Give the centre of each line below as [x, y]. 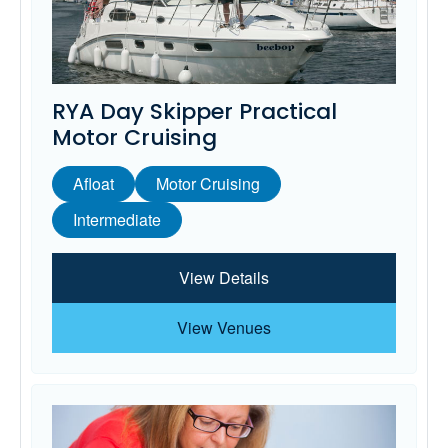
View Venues [224, 327]
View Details [224, 277]
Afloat [93, 183]
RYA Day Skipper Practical [194, 111]
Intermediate [117, 219]
